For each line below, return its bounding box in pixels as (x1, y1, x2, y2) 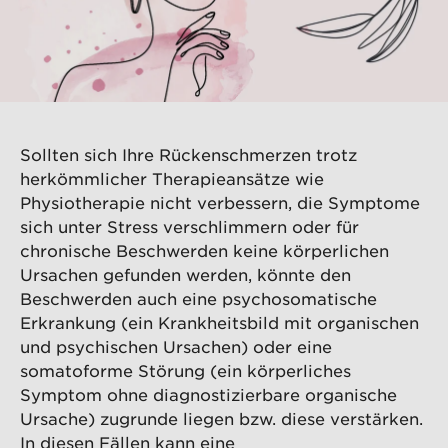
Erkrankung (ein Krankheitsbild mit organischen (20, 312, 419, 333)
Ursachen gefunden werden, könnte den (20, 264, 351, 285)
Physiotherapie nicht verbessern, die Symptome (20, 192, 420, 213)
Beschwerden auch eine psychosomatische (20, 288, 377, 309)
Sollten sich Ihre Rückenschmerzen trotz (20, 144, 357, 165)
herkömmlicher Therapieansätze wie (20, 168, 324, 189)
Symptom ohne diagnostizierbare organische (20, 384, 397, 405)
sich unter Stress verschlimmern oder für (20, 216, 359, 237)
